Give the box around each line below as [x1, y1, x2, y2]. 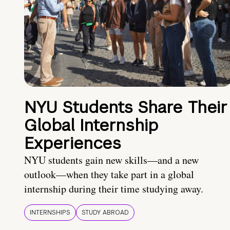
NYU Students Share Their [24, 97, 227, 118]
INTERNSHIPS [30, 208, 70, 217]
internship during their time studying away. [24, 182, 203, 196]
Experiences [24, 132, 121, 154]
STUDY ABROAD [82, 208, 129, 217]
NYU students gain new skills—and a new [24, 153, 199, 167]
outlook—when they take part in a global [24, 167, 194, 182]
